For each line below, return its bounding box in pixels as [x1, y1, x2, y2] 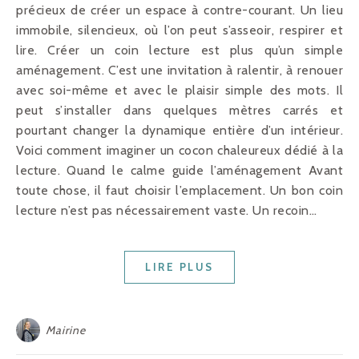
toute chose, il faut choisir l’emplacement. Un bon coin [16, 183, 343, 199]
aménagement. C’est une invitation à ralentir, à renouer [16, 63, 343, 79]
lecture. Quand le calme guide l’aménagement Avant [16, 163, 343, 179]
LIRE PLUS [145, 260, 214, 274]
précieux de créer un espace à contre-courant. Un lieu [16, 2, 343, 18]
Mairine [46, 323, 86, 338]
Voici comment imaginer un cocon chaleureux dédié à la [16, 143, 343, 159]
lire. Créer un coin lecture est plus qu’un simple [16, 42, 343, 58]
